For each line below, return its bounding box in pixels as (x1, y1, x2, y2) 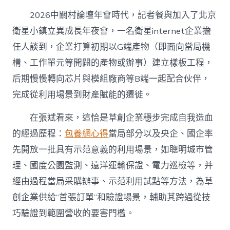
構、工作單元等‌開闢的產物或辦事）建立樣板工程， (12, 57, 214, 69)
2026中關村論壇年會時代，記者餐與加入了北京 (30, 9, 217, 22)
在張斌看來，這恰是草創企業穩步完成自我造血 (30, 111, 214, 124)
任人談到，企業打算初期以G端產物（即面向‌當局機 (12, 41, 211, 53)
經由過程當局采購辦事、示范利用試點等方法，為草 (12, 175, 214, 187)
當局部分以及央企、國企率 (108, 127, 214, 140)
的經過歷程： (12, 127, 65, 140)
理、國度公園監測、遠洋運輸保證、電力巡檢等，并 (12, 159, 214, 171)
